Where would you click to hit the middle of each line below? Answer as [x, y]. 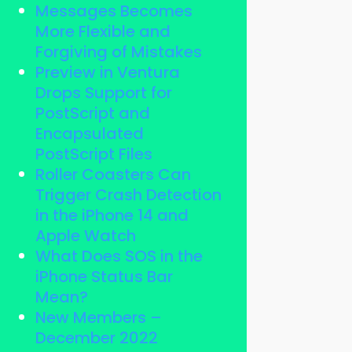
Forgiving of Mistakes [118, 52]
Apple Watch [85, 236]
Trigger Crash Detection [128, 195]
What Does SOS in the [119, 257]
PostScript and [92, 114]
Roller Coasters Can [113, 175]
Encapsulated [89, 134]
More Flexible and [103, 32]
